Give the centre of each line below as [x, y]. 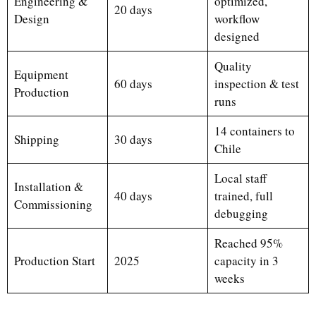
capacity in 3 [246, 260]
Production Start [54, 260]
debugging [241, 213]
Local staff [240, 178]
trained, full [243, 195]
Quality [233, 66]
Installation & [48, 186]
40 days [133, 195]
